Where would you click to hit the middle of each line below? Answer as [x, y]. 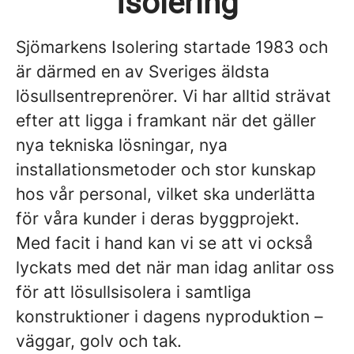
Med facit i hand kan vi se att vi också [164, 243]
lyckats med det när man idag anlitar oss [175, 267]
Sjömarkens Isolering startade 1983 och [172, 47]
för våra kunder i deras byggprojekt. [158, 218]
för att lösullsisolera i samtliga [134, 292]
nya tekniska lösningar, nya [122, 145]
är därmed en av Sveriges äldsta [143, 72]
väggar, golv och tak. [99, 341]
